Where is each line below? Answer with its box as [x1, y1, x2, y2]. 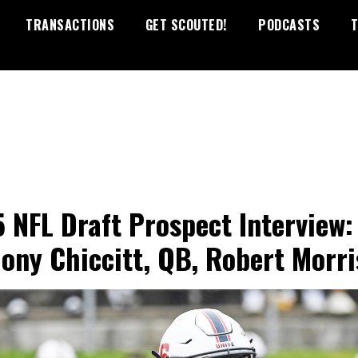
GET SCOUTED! [145, 15, 228, 34]
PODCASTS [258, 15, 320, 34]
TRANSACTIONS [26, 15, 114, 34]
